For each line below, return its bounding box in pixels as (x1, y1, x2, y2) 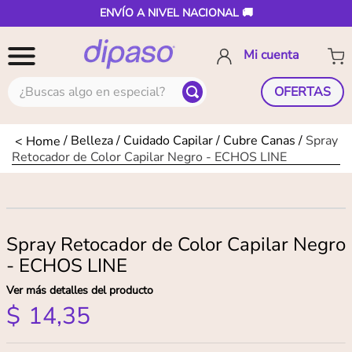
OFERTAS (274, 83, 331, 101)
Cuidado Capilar (123, 132, 213, 149)
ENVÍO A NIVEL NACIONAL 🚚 (99, 5, 253, 20)
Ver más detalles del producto (6, 283, 153, 299)
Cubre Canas (223, 132, 295, 149)
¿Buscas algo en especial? (7, 75, 152, 92)
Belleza (71, 132, 113, 149)
